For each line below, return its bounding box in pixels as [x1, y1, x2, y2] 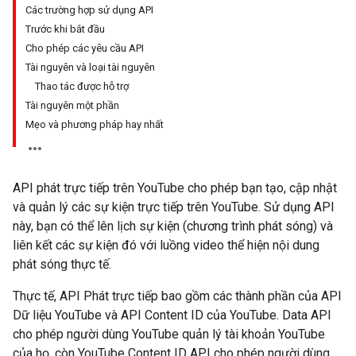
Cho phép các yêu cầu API [25, 42, 144, 54]
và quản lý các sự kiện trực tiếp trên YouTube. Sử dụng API [13, 199, 335, 215]
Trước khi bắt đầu [25, 23, 105, 35]
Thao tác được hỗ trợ [35, 80, 129, 92]
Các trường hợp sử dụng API [25, 4, 153, 16]
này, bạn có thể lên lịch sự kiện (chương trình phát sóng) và [13, 219, 333, 234]
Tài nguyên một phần [25, 99, 119, 111]
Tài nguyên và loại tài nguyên [25, 61, 155, 73]
